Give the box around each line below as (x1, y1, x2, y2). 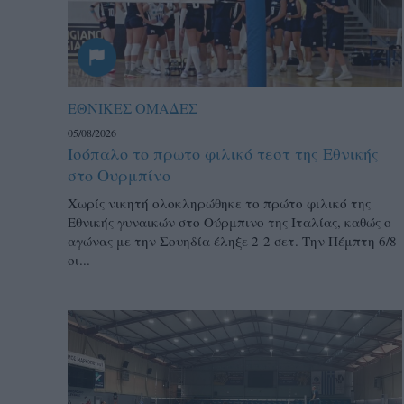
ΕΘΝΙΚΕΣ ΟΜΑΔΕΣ (68, 98, 197, 118)
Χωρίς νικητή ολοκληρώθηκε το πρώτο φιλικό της (68, 194, 371, 213)
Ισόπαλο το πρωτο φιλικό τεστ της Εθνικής (68, 142, 379, 165)
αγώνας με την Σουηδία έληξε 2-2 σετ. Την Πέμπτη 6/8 (68, 232, 397, 251)
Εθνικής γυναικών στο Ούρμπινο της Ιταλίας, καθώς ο (68, 213, 391, 232)
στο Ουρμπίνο (68, 164, 170, 187)
